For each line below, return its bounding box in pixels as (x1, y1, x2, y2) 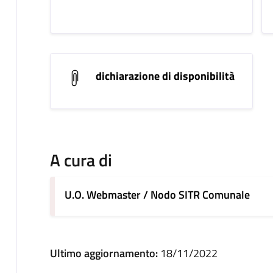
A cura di (49, 147, 112, 174)
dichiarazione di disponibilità (95, 68, 235, 85)
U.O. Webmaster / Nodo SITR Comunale (64, 186, 250, 204)
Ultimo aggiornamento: (49, 245, 160, 262)
